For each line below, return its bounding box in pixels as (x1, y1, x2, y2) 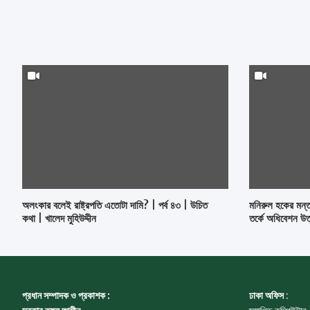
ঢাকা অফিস (248, 289, 286, 302)
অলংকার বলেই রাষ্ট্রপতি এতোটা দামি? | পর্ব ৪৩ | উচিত (22, 198, 208, 212)
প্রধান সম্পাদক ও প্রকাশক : (22, 289, 110, 302)
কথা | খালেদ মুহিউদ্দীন (22, 211, 96, 225)
